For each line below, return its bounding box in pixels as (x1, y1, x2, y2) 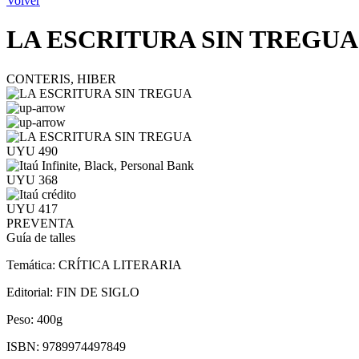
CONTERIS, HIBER (6, 71, 116, 86)
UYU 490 (6, 143, 58, 158)
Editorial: (6, 284, 56, 299)
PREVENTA (6, 216, 75, 230)
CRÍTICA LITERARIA (58, 257, 182, 272)
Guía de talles (6, 230, 75, 244)
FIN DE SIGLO (56, 284, 139, 299)
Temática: (6, 257, 58, 272)
